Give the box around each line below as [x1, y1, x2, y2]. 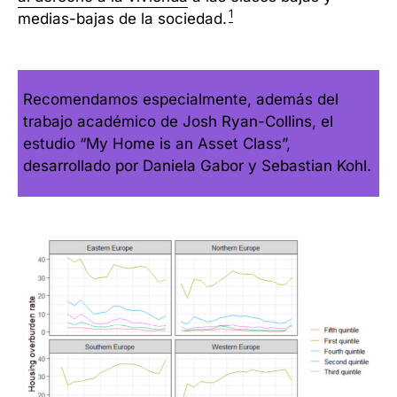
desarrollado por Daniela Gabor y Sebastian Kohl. [23, 157, 372, 175]
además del [256, 90, 339, 109]
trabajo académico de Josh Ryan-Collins [23, 113, 313, 131]
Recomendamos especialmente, [23, 90, 257, 109]
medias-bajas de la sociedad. [18, 9, 227, 27]
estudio [23, 135, 81, 153]
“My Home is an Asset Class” [80, 135, 287, 153]
